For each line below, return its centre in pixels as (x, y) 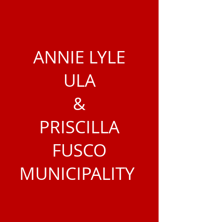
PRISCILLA (79, 127)
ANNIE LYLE (79, 57)
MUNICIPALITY (79, 173)
